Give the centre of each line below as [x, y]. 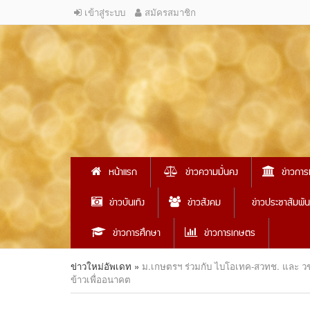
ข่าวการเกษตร [230, 233]
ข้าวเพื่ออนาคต [101, 279]
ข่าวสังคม [204, 203]
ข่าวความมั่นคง [212, 172]
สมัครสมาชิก [169, 12]
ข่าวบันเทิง [127, 203]
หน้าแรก [123, 172]
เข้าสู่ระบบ [103, 12]
